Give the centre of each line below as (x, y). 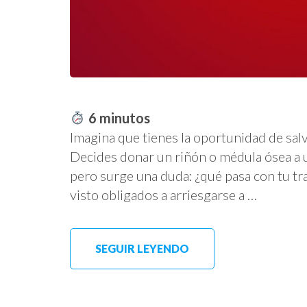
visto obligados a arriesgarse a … (163, 195)
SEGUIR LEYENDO (142, 249)
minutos (124, 118)
